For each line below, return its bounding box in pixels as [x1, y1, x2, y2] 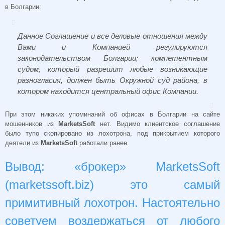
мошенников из [5, 120, 59, 128]
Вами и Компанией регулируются [18, 43, 207, 52]
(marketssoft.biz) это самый [5, 178, 220, 192]
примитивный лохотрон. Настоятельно [5, 196, 220, 210]
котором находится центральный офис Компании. [18, 87, 198, 96]
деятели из [5, 139, 41, 147]
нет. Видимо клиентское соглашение [100, 120, 220, 128]
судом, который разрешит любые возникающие [18, 65, 207, 74]
